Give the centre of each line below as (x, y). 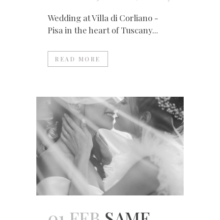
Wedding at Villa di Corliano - (103, 18)
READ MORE (78, 59)
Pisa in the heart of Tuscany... (103, 30)
